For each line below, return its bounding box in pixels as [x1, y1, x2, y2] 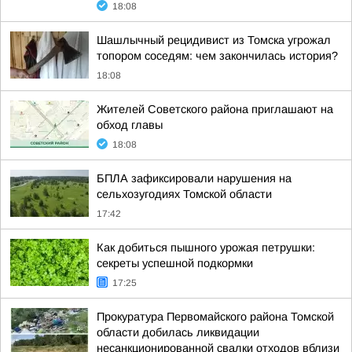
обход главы [97, 119, 163, 131]
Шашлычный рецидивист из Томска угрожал [97, 34, 331, 46]
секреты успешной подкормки [97, 257, 253, 269]
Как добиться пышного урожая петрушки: [97, 241, 315, 254]
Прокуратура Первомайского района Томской [97, 310, 334, 323]
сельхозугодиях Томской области [97, 188, 272, 200]
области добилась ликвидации [97, 326, 259, 339]
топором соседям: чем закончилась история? [97, 49, 338, 62]
